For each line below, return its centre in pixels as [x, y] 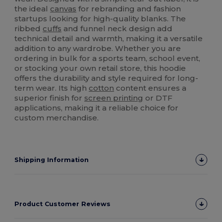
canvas [63, 8]
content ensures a [150, 88]
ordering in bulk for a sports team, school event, [108, 58]
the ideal [32, 8]
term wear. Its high [52, 88]
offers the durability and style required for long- [107, 78]
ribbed [29, 28]
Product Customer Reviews [63, 204]
